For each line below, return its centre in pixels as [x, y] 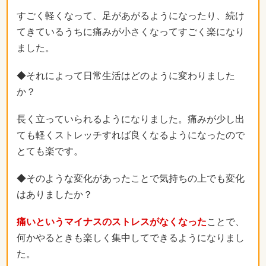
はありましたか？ [55, 194]
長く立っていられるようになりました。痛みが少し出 [131, 119]
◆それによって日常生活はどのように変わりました [126, 75]
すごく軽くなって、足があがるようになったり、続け [131, 16]
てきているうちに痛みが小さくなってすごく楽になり [131, 32]
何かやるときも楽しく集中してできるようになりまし [131, 238]
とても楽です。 [50, 151]
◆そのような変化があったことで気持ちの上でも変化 [131, 178]
